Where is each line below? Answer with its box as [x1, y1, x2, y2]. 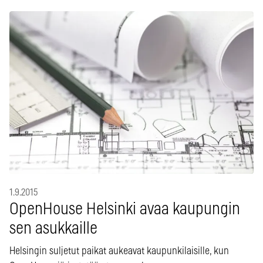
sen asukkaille [9, 220, 97, 237]
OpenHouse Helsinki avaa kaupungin [9, 201, 240, 218]
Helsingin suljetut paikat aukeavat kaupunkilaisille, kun [9, 245, 229, 257]
